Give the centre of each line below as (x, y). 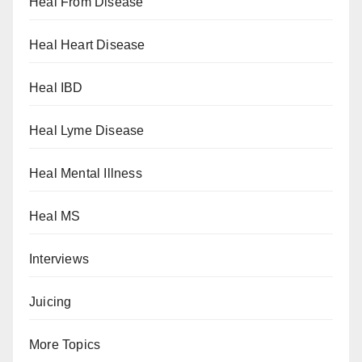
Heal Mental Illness (86, 174)
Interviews (59, 259)
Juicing (51, 302)
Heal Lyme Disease (87, 131)
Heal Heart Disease (87, 45)
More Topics (65, 345)
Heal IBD (56, 88)
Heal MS (55, 217)
